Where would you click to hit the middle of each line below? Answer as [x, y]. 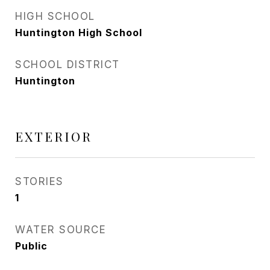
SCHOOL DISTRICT [67, 64]
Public [31, 246]
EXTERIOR [54, 136]
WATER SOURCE [61, 230]
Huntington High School [79, 33]
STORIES [39, 181]
